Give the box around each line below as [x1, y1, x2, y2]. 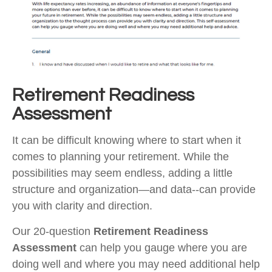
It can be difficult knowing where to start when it [12, 134, 241, 146]
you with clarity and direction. [12, 200, 158, 212]
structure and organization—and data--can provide [12, 183, 256, 195]
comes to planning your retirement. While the [12, 151, 229, 163]
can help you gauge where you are [76, 242, 247, 254]
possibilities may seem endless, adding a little [12, 167, 233, 179]
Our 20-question [12, 225, 93, 237]
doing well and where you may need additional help [12, 258, 260, 270]
